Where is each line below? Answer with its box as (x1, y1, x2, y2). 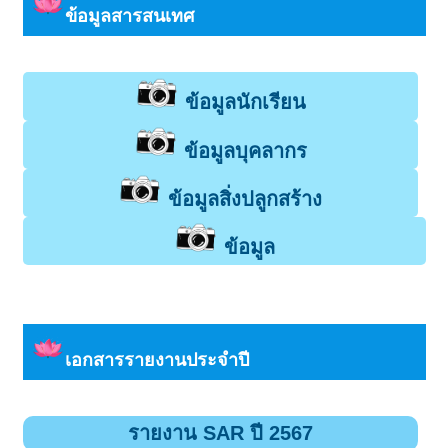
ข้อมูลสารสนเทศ (64, 6, 194, 27)
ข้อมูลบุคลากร (183, 139, 307, 162)
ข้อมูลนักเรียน (184, 91, 306, 114)
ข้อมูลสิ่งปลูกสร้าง (168, 188, 322, 211)
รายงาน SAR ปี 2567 (127, 421, 313, 444)
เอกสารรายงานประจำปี (64, 349, 249, 370)
